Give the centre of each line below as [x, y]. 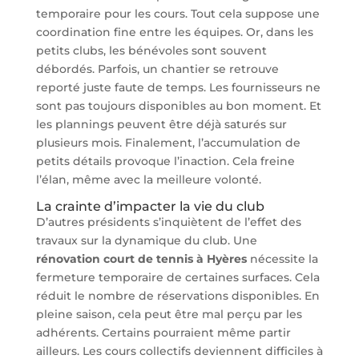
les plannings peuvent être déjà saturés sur [161, 125]
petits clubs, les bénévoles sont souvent [151, 51]
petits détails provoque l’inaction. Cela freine [165, 161]
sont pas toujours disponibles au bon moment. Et [178, 106]
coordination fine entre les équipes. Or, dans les [174, 32]
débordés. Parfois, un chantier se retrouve [157, 69]
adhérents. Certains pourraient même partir [163, 333]
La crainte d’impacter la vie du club [150, 207]
